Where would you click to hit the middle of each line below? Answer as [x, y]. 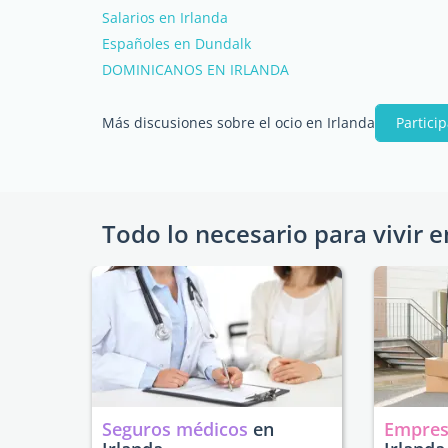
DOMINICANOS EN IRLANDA [195, 69]
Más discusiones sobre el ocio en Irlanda [238, 122]
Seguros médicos [175, 429]
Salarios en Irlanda [165, 17]
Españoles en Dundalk [176, 43]
